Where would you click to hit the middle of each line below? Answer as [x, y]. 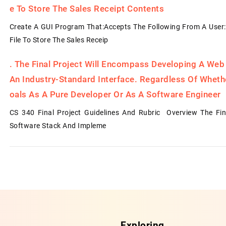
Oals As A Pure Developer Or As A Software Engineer [115, 94]
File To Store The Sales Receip [59, 40]
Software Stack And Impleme [58, 126]
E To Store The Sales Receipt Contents [87, 9]
